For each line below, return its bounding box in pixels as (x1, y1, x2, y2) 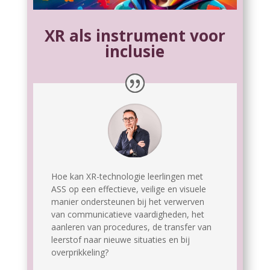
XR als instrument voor (44, 25, 225, 47)
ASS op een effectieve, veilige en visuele (51, 183, 206, 195)
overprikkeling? (51, 246, 108, 259)
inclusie (105, 40, 165, 63)
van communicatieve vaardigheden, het (51, 209, 204, 221)
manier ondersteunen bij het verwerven (51, 196, 204, 208)
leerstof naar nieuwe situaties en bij (51, 234, 190, 246)
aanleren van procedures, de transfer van (51, 221, 212, 233)
